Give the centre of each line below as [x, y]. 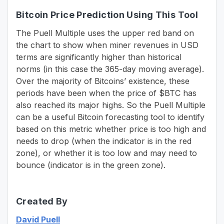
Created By [42, 201]
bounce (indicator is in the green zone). [91, 165]
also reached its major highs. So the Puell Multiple [111, 105]
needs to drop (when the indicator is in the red [104, 141]
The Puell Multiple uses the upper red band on [105, 33]
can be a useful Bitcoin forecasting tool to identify [110, 117]
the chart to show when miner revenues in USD [107, 45]
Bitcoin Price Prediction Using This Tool [107, 15]
